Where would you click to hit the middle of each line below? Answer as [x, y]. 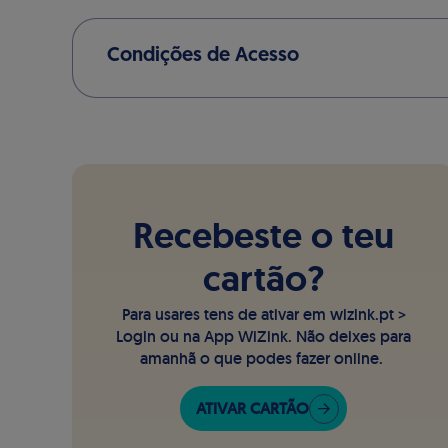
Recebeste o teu [264, 235]
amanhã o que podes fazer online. [264, 358]
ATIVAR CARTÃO [253, 408]
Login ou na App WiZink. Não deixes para [264, 336]
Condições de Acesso [203, 56]
